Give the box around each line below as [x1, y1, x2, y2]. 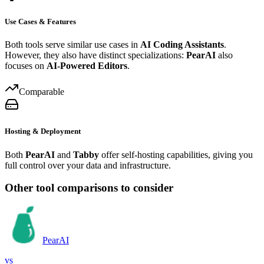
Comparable [19, 87, 64, 97]
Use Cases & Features [5, 16, 76, 26]
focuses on [5, 61, 47, 71]
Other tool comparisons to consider [5, 181, 173, 194]
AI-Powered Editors [47, 61, 127, 71]
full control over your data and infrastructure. [5, 160, 171, 170]
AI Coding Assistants [140, 39, 224, 50]
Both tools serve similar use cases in [5, 39, 140, 50]
